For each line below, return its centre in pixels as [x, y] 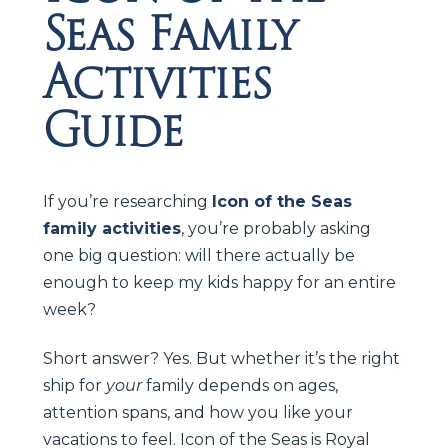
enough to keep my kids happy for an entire [219, 282]
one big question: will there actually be [199, 255]
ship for [74, 385]
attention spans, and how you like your [198, 412]
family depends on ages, [240, 385]
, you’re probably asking [276, 228]
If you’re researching [127, 201]
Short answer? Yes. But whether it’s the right [221, 358]
